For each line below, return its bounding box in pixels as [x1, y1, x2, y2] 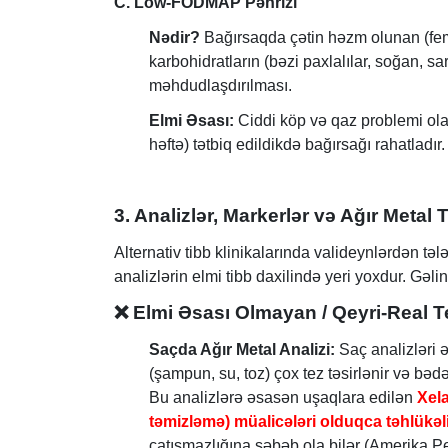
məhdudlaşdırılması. [149, 77, 292, 95]
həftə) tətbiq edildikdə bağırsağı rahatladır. [149, 135, 445, 153]
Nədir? [149, 29, 200, 47]
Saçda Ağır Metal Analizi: [149, 341, 335, 359]
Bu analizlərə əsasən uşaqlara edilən [149, 389, 417, 407]
